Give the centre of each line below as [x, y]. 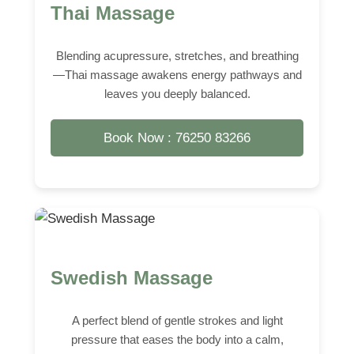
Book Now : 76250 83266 [177, 137]
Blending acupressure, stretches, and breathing [177, 55]
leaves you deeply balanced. [177, 93]
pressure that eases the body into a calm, [177, 339]
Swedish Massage [132, 277]
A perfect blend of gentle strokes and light [177, 320]
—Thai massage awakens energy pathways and [177, 74]
